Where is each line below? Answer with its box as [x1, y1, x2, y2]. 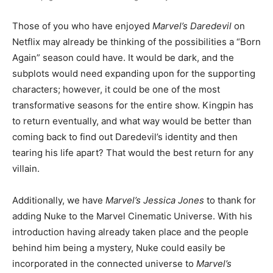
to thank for [204, 194, 256, 206]
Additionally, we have [12, 194, 105, 206]
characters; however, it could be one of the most [12, 83, 220, 95]
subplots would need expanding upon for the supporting [12, 67, 255, 79]
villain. [12, 162, 40, 174]
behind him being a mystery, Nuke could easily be [12, 241, 225, 253]
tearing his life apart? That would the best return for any [12, 146, 253, 158]
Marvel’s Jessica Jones [105, 194, 204, 206]
